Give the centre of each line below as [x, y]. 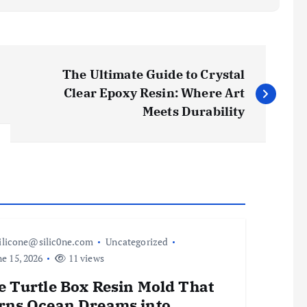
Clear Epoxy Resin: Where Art [155, 93]
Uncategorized [137, 242]
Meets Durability [194, 111]
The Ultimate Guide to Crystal [153, 74]
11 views [85, 258]
